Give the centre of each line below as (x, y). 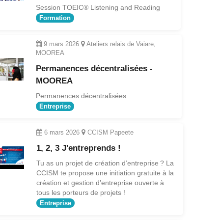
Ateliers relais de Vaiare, (120, 44)
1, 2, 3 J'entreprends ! (78, 148)
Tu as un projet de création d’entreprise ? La (105, 163)
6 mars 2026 (62, 132)
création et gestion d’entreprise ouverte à (100, 182)
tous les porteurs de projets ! (81, 192)
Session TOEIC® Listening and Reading (98, 8)
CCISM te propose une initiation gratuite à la (105, 173)
